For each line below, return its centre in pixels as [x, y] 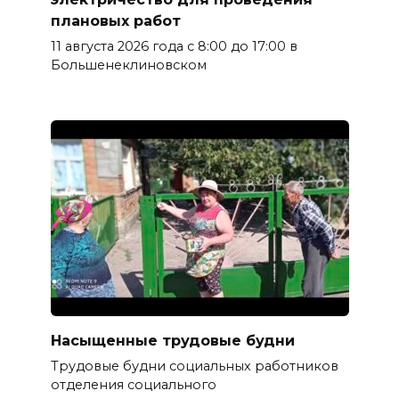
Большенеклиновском [128, 65]
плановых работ [115, 20]
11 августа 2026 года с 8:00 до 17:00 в [174, 46]
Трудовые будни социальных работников [194, 366]
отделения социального [133, 385]
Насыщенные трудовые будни [172, 341]
